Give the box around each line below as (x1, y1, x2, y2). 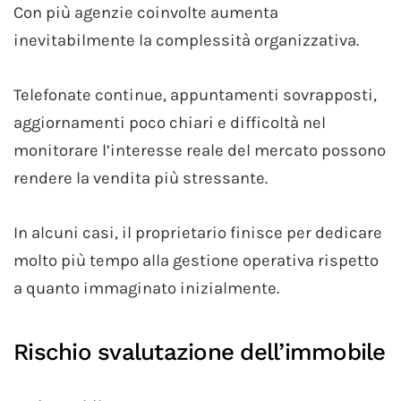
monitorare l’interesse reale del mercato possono (13, 140, 386, 160)
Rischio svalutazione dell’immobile (13, 337, 386, 365)
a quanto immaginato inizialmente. (13, 277, 279, 298)
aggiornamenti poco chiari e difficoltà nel (13, 112, 326, 132)
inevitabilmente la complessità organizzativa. (13, 30, 359, 50)
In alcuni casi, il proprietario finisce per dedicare (13, 222, 382, 243)
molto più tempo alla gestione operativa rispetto (13, 250, 379, 270)
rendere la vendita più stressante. (13, 167, 268, 188)
